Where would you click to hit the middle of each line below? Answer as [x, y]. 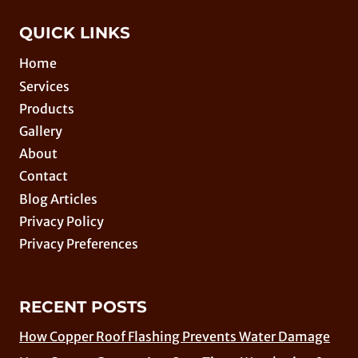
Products [47, 108]
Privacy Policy [62, 221]
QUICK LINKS [75, 32]
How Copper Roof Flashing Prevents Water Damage [175, 337]
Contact [44, 176]
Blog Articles [58, 199]
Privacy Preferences [79, 243]
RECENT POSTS [83, 307]
